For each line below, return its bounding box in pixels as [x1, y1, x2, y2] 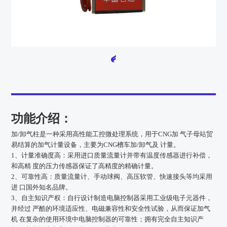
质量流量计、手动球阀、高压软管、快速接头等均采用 [54, 172, 213, 180]
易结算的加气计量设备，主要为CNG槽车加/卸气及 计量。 [11, 140, 180, 148]
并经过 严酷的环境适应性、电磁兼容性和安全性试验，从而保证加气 [11, 204, 211, 212]
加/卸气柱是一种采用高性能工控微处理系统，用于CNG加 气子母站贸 [11, 130, 213, 138]
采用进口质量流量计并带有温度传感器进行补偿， [67, 151, 213, 159]
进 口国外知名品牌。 [11, 183, 72, 191]
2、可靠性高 [11, 172, 48, 180]
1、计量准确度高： [11, 151, 68, 159]
